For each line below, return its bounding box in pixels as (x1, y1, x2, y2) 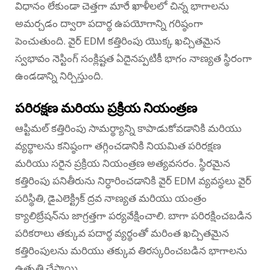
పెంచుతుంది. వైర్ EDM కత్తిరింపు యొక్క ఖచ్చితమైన (15, 35, 221, 48)
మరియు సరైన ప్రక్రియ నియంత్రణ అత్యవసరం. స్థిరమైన (15, 157, 230, 170)
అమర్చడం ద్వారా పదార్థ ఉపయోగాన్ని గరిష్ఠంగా (15, 17, 203, 30)
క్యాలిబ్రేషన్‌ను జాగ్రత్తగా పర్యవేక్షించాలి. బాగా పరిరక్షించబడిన (15, 210, 252, 222)
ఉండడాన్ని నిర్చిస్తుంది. (15, 70, 103, 83)
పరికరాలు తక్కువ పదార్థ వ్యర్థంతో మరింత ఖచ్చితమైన (15, 227, 229, 240)
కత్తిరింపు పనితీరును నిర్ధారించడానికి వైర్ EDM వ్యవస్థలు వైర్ (15, 175, 251, 187)
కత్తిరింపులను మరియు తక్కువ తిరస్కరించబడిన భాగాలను (15, 245, 247, 257)
